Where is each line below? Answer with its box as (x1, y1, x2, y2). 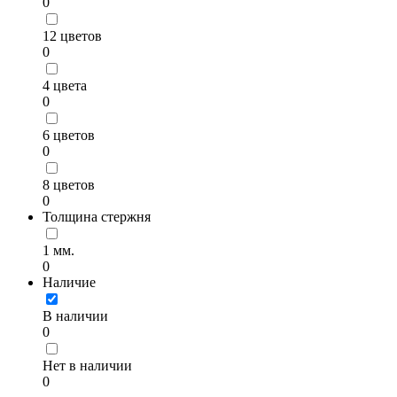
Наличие (43, 274, 96, 290)
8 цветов (43, 176, 95, 192)
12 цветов (43, 27, 102, 43)
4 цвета (43, 77, 87, 93)
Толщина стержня (43, 208, 151, 224)
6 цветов (43, 127, 95, 143)
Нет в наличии (43, 357, 132, 373)
